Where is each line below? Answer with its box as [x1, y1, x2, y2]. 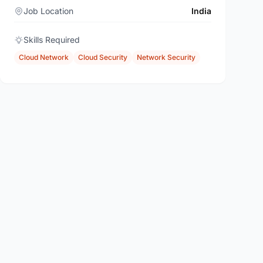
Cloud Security [78, 53, 127, 62]
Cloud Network [19, 53, 69, 62]
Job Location [23, 6, 73, 16]
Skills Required [23, 35, 80, 45]
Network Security [137, 53, 195, 62]
